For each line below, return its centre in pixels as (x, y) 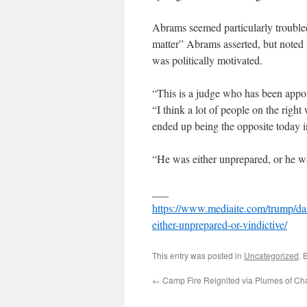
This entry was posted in (198, 256)
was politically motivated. (207, 60)
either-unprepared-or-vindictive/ (220, 225)
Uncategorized (271, 256)
